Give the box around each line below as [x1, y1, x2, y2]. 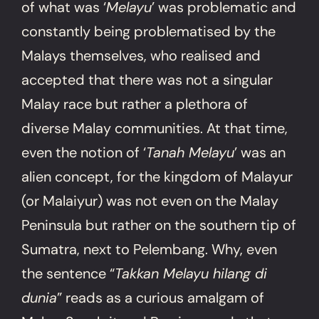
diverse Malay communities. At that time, [21, 118, 288, 137]
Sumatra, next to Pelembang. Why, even [21, 239, 278, 258]
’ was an [234, 142, 286, 162]
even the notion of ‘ [21, 142, 147, 162]
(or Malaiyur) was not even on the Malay [21, 191, 279, 210]
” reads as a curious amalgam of [57, 288, 265, 307]
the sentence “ [21, 263, 115, 283]
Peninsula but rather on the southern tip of [21, 215, 297, 234]
